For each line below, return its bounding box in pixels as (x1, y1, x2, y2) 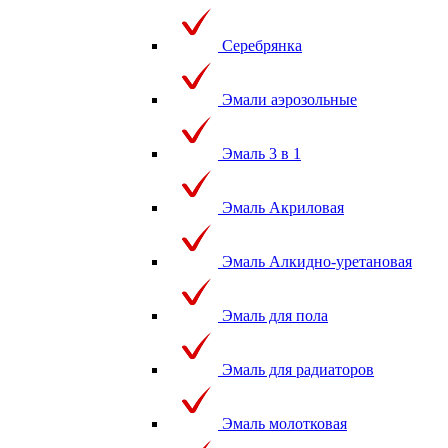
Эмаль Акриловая (222, 198, 344, 216)
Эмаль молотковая (222, 414, 347, 432)
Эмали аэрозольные (222, 90, 357, 108)
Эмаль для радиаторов (222, 360, 374, 378)
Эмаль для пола (222, 306, 328, 324)
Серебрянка (222, 36, 302, 54)
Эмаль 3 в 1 (222, 144, 301, 162)
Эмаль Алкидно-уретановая (222, 252, 412, 270)
